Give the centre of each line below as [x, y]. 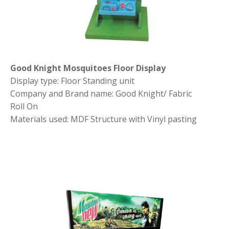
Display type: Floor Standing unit [72, 81]
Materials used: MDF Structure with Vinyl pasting [104, 119]
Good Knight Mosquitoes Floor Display [88, 68]
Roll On [24, 107]
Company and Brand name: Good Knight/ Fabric [101, 94]
